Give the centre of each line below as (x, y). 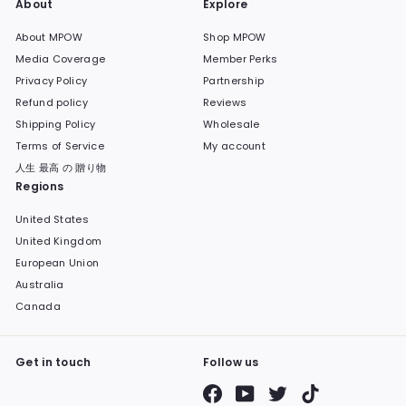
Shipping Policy (56, 125)
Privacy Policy (52, 81)
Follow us (231, 362)
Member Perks (241, 59)
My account (234, 146)
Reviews (225, 103)
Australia (40, 285)
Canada (38, 307)
